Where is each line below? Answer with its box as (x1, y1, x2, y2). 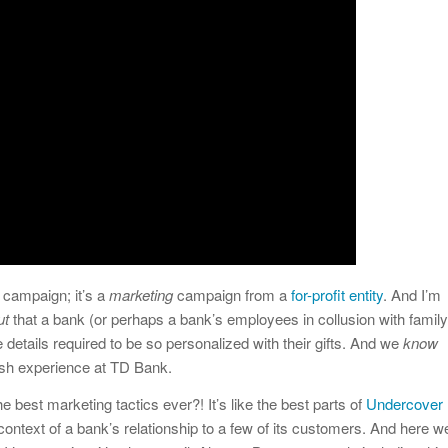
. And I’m (383, 284, 441, 306)
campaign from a (173, 284, 291, 306)
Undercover (366, 393, 443, 414)
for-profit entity (291, 284, 383, 306)
